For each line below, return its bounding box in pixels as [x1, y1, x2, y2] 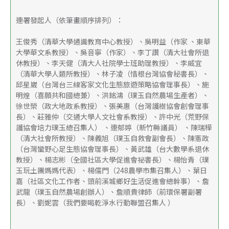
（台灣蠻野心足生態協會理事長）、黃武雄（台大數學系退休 [16, 143, 209, 154]
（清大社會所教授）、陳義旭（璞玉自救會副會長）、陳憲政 [16, 132, 209, 143]
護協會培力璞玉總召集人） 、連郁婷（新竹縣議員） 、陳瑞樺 [16, 122, 212, 132]
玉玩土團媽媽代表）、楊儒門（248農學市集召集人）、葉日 [16, 165, 207, 175]
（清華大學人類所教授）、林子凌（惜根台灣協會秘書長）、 [16, 68, 209, 79]
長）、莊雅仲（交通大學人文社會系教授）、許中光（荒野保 [16, 111, 209, 122]
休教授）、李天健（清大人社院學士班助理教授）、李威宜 [16, 57, 202, 68]
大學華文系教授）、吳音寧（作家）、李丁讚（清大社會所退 [16, 47, 209, 57]
